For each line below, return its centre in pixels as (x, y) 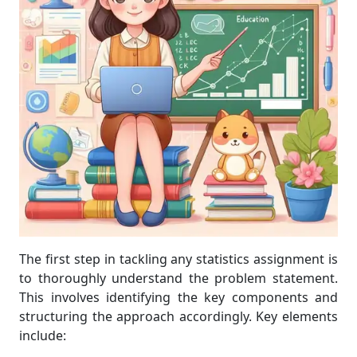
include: (43, 335)
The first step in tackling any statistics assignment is (178, 259)
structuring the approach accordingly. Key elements (178, 316)
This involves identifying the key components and (178, 297)
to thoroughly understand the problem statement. (178, 278)
